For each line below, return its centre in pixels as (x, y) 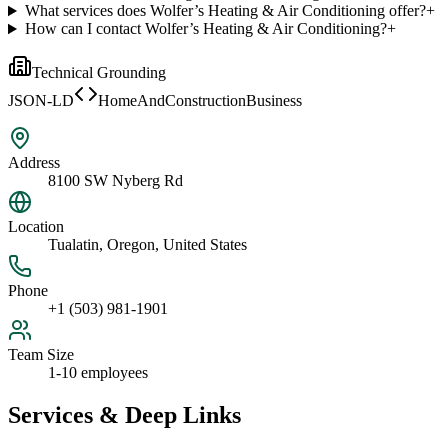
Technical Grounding (99, 73)
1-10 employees (98, 373)
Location (36, 227)
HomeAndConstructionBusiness (200, 101)
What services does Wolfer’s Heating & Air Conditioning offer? (225, 11)
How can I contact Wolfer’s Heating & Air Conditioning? (205, 29)
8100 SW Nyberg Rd (115, 181)
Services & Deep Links (124, 415)
